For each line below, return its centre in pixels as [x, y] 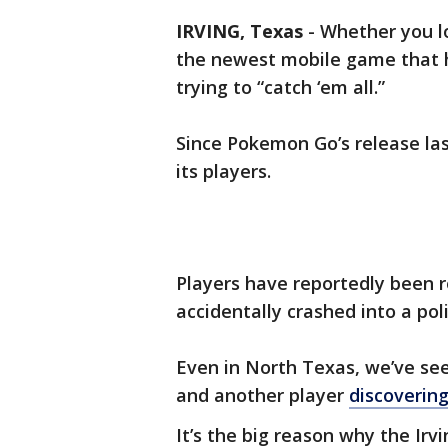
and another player [262, 395]
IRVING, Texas [239, 31]
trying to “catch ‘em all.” [280, 87]
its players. [223, 171]
